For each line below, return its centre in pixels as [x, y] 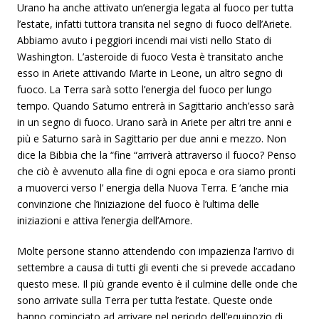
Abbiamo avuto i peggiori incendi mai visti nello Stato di [144, 40]
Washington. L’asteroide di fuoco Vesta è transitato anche [150, 57]
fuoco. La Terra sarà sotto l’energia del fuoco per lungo [145, 89]
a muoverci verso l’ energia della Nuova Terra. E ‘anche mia [153, 188]
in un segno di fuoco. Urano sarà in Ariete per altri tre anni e [155, 122]
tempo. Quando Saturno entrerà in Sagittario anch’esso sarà [156, 106]
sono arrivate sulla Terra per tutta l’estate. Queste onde [145, 300]
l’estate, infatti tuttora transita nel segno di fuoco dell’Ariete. [155, 24]
